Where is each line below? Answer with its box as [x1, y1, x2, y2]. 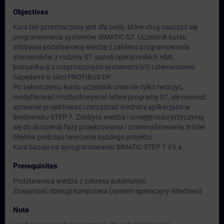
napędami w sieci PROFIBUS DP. [13, 73, 112, 81]
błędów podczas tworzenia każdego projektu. [13, 133, 153, 141]
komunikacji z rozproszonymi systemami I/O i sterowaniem [13, 63, 195, 71]
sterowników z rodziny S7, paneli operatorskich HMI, [13, 53, 174, 61]
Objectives [13, 7, 48, 16]
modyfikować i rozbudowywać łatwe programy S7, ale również [13, 93, 206, 101]
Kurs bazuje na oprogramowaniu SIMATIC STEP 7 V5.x [13, 143, 181, 151]
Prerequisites [13, 161, 57, 170]
